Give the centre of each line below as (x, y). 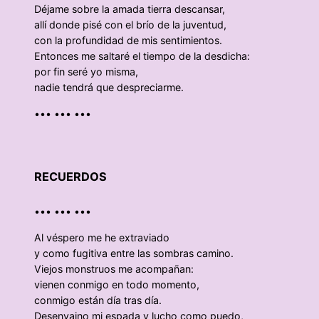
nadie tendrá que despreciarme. (109, 88)
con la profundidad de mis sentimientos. (128, 41)
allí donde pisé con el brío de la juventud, (130, 25)
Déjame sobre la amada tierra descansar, (130, 9)
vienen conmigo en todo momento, (117, 284)
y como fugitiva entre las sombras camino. (134, 253)
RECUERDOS (70, 177)
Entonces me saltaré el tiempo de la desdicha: (142, 56)
